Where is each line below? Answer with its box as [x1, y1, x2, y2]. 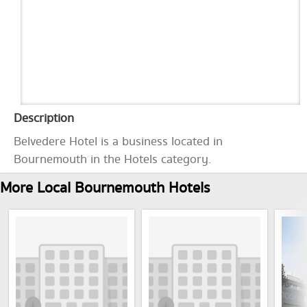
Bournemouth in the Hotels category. [14, 151, 211, 169]
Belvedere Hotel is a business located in [14, 133, 223, 151]
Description [14, 110, 74, 127]
